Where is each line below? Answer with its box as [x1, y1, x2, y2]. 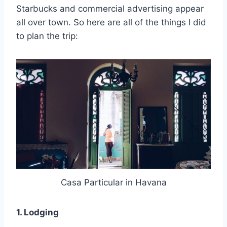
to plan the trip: [16, 31, 78, 42]
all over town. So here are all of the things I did [16, 17, 206, 28]
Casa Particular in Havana [60, 177, 167, 187]
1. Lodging [16, 207, 59, 217]
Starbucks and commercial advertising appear [16, 4, 204, 14]
